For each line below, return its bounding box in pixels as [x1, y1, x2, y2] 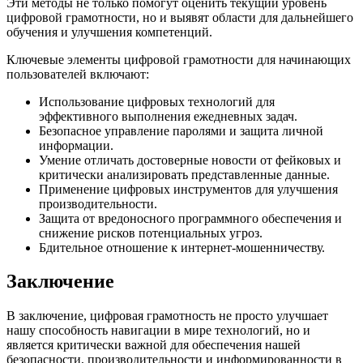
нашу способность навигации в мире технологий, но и [6, 323, 310, 338]
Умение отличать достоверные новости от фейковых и [39, 152, 341, 167]
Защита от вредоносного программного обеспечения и [39, 211, 342, 225]
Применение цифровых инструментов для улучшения [39, 181, 338, 196]
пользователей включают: [6, 66, 149, 81]
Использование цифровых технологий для [39, 94, 275, 109]
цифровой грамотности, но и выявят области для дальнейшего [6, 10, 353, 24]
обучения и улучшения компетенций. [6, 24, 212, 39]
